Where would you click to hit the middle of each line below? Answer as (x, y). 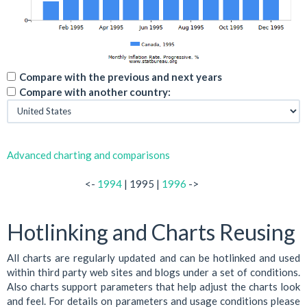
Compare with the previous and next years (121, 76)
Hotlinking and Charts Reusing (151, 232)
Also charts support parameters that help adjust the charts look (153, 287)
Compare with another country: (95, 91)
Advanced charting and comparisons (88, 155)
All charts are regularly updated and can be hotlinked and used (153, 258)
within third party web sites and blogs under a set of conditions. (153, 272)
